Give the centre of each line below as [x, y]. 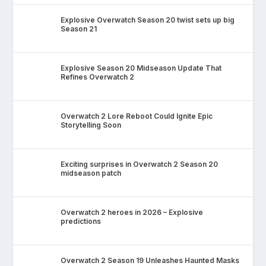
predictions [81, 221]
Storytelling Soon [91, 125]
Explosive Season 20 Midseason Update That [141, 68]
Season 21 [79, 28]
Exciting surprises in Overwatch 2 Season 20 [140, 164]
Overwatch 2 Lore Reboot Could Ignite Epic [137, 116]
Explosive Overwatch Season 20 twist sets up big [148, 20]
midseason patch [91, 173]
